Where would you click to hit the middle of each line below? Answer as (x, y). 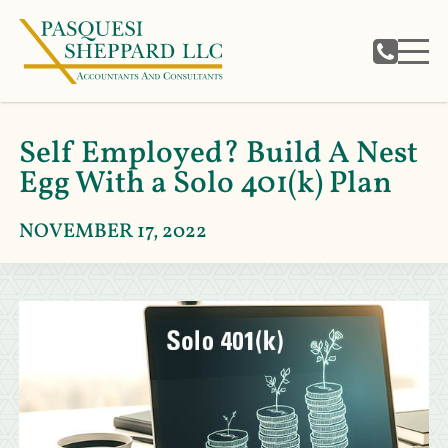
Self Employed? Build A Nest (218, 154)
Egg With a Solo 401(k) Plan (205, 184)
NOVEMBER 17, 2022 (112, 231)
